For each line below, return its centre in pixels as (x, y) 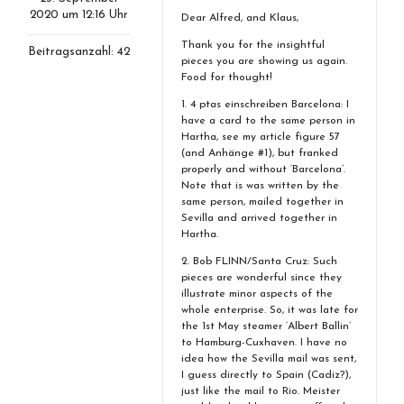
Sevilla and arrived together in (259, 218)
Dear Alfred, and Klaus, (240, 18)
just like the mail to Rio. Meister (261, 391)
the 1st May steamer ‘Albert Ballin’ (266, 326)
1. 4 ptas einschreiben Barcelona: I (265, 105)
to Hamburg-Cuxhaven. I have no (264, 343)
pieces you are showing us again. (264, 61)
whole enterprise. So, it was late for (270, 310)
